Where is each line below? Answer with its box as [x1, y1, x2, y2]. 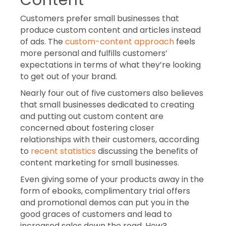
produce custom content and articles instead [20, 24, 201, 36]
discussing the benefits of [96, 145, 198, 157]
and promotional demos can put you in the [20, 196, 189, 208]
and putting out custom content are [20, 110, 163, 122]
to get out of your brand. [20, 70, 117, 82]
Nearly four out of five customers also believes [20, 87, 203, 99]
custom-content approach [65, 35, 174, 47]
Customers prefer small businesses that [20, 12, 179, 24]
